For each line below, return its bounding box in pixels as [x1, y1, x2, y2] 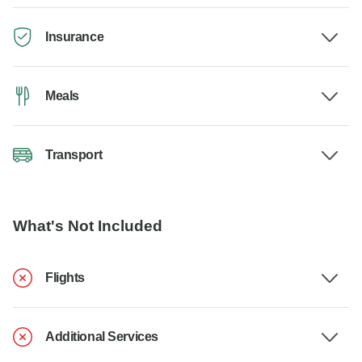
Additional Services [45, 330, 158, 344]
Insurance [45, 30, 104, 44]
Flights [45, 271, 85, 285]
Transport [45, 148, 103, 162]
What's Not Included [13, 217, 162, 235]
